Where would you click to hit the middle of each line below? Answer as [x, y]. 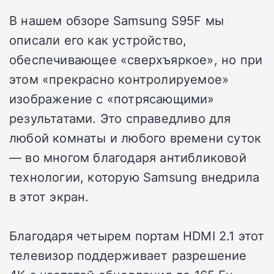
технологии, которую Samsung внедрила [135, 176]
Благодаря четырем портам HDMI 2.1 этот [137, 235]
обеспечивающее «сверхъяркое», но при [136, 59]
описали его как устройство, [98, 39]
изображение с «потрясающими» [112, 98]
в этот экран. [49, 196]
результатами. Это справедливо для [120, 118]
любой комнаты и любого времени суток [135, 137]
